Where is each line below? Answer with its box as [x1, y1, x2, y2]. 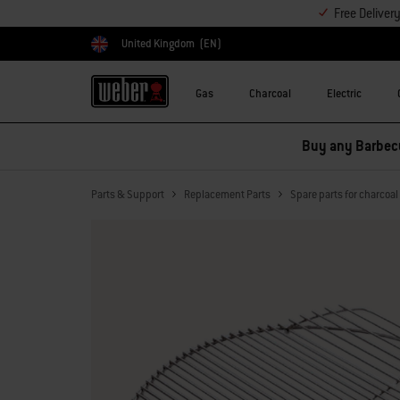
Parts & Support [91, 187, 164, 202]
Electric [327, 86, 362, 101]
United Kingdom [121, 37, 195, 51]
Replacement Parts [184, 187, 271, 202]
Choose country [90, 46, 162, 61]
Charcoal [249, 86, 291, 101]
